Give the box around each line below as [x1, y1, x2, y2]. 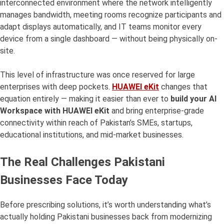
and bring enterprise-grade [109, 106, 204, 116]
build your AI [170, 94, 216, 104]
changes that [159, 82, 207, 92]
